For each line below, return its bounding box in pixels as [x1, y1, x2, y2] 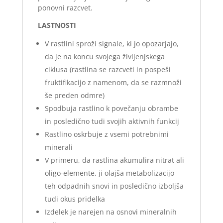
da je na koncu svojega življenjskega [44, 52, 165, 62]
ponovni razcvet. [37, 3, 93, 13]
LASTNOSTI [37, 20, 76, 30]
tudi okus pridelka [44, 194, 105, 204]
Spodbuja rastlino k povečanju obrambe [44, 104, 178, 113]
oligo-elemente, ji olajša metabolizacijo [44, 168, 174, 178]
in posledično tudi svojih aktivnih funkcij [44, 116, 179, 126]
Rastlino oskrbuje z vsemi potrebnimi [44, 129, 169, 139]
